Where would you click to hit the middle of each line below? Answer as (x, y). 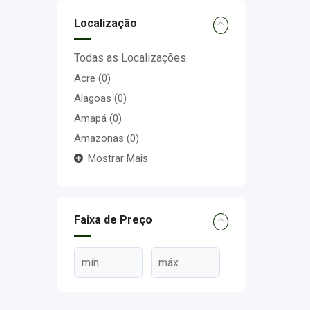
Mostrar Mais (118, 158)
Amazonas (100, 138)
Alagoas (94, 98)
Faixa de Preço (113, 220)
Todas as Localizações (130, 58)
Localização (106, 23)
